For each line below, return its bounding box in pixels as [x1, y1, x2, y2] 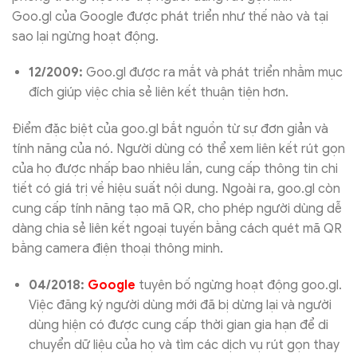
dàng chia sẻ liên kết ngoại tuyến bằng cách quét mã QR [12, 221, 342, 237]
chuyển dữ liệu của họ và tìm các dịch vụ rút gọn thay [28, 336, 339, 353]
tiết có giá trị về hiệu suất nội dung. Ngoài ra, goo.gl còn [12, 181, 340, 198]
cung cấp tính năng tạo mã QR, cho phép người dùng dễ [12, 201, 342, 218]
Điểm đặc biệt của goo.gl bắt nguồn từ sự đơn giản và [12, 121, 328, 138]
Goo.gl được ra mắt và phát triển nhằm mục [82, 65, 343, 81]
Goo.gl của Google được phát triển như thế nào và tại [12, 8, 328, 25]
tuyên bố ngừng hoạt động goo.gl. [138, 277, 342, 293]
